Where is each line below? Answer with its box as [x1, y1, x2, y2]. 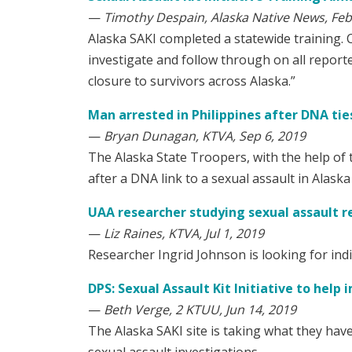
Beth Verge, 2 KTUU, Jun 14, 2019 [104, 301, 296, 319]
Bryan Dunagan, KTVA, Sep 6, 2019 [104, 127, 306, 145]
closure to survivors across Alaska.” [88, 72, 295, 90]
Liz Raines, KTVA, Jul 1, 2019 [104, 225, 264, 243]
